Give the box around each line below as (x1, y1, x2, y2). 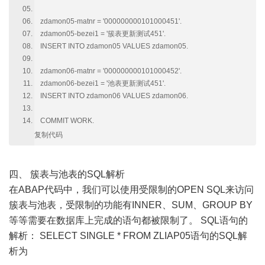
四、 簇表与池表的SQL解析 (9, 169, 125, 180)
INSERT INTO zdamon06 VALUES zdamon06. (40, 92, 188, 101)
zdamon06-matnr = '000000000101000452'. (40, 67, 182, 76)
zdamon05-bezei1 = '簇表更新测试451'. (40, 30, 166, 38)
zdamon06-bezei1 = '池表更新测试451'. (40, 79, 166, 88)
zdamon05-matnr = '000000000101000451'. (40, 17, 182, 26)
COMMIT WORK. (40, 117, 94, 125)
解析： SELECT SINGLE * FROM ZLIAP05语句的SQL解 (9, 231, 247, 241)
